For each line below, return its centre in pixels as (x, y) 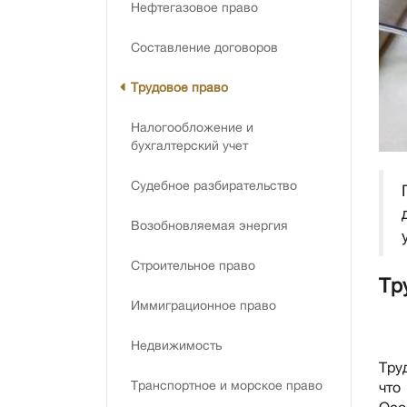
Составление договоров (204, 47)
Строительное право (193, 265)
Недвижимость (176, 345)
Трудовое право (179, 87)
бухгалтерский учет (189, 145)
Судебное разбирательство (214, 185)
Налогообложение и (192, 127)
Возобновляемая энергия (209, 225)
